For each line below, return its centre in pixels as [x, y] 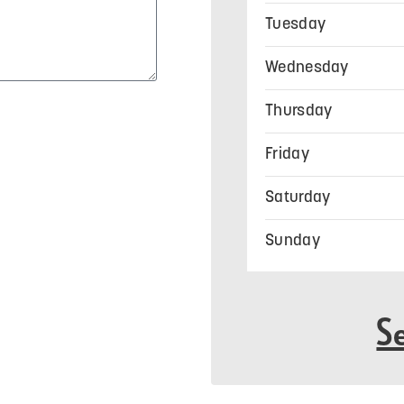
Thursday [299, 111]
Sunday [293, 241]
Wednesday [307, 68]
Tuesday [296, 25]
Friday [287, 155]
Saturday [298, 198]
